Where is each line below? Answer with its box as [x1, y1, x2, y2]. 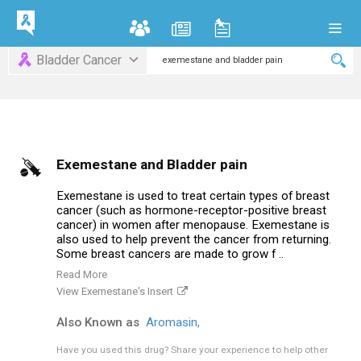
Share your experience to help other [171, 344, 328, 355]
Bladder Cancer [36, 52, 122, 68]
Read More [56, 268, 107, 280]
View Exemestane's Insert [56, 285, 173, 297]
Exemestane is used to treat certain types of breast [56, 189, 330, 203]
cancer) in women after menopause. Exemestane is [56, 218, 330, 232]
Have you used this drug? [56, 344, 171, 355]
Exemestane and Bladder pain [56, 156, 247, 172]
